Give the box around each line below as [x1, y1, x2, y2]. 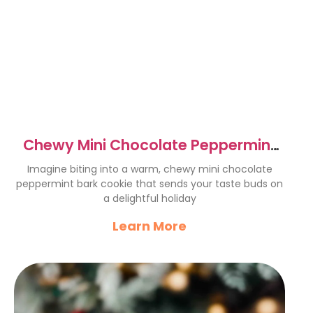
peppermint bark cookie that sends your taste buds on [16, 177, 283, 191]
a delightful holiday [103, 191, 196, 205]
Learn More [112, 217, 187, 235]
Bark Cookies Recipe [75, 152, 224, 173]
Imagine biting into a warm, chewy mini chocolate [27, 162, 272, 176]
